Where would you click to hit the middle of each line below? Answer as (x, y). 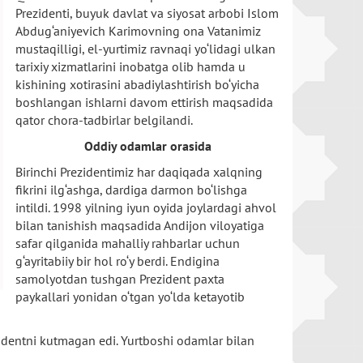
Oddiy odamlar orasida (148, 146)
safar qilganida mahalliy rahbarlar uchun (128, 243)
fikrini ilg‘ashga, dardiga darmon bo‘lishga (131, 190)
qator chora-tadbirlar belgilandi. (104, 120)
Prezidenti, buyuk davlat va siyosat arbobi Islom (147, 13)
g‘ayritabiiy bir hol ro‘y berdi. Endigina (117, 261)
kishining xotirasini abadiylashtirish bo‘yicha (137, 84)
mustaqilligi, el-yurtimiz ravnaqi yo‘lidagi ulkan (145, 49)
